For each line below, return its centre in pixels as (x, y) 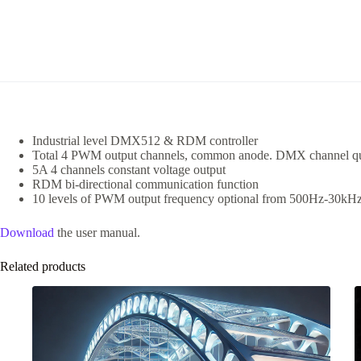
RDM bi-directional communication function (145, 185)
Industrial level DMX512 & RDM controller (145, 141)
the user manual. (97, 233)
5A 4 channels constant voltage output (129, 170)
